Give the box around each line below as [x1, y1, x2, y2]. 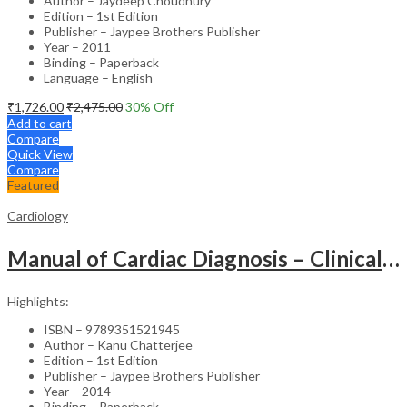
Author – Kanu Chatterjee [44, 336, 193, 352]
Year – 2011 [44, 38, 111, 55]
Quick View [7, 145, 73, 162]
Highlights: [7, 293, 69, 309]
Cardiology [7, 207, 68, 223]
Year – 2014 [44, 382, 111, 399]
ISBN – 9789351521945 [44, 321, 180, 337]
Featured [7, 176, 59, 193]
